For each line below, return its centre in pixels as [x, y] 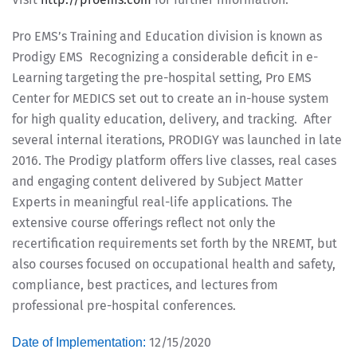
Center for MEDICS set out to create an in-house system [171, 98]
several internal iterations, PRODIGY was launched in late [177, 140]
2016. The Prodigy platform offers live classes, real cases [174, 161]
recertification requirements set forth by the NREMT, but [175, 243]
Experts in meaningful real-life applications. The [152, 202]
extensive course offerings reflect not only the [144, 223]
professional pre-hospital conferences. [124, 306]
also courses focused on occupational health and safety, [174, 264]
